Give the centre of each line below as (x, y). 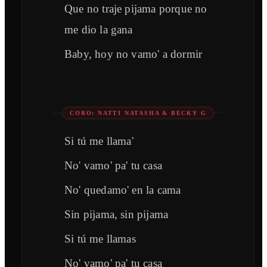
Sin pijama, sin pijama (117, 215)
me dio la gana (99, 30)
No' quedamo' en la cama (123, 190)
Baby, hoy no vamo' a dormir (133, 54)
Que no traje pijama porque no (136, 9)
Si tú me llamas (100, 239)
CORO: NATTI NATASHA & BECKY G (138, 113)
